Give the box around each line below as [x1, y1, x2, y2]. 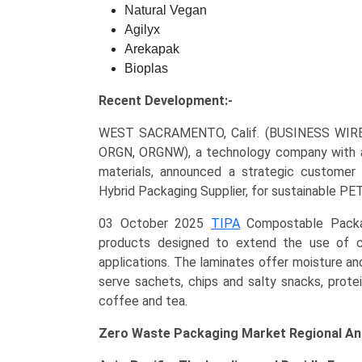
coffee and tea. [99, 293, 187, 309]
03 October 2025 [99, 216, 211, 231]
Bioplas [124, 61, 168, 75]
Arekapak [124, 42, 179, 56]
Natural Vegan [124, 3, 207, 17]
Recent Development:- [99, 93, 275, 108]
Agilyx [124, 23, 160, 36]
